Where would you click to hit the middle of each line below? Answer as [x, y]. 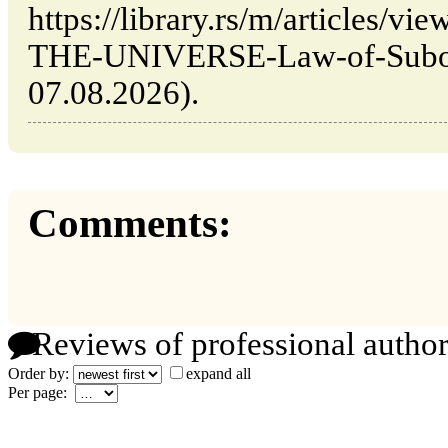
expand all [218, 373]
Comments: [130, 224]
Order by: [40, 373]
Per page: [41, 392]
